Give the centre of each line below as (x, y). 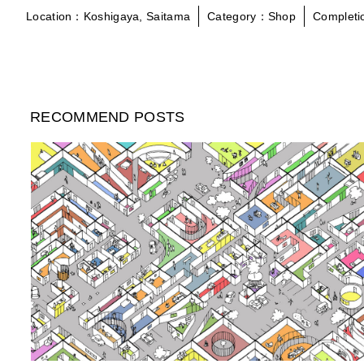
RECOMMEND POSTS (108, 117)
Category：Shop (252, 16)
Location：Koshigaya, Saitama (108, 16)
